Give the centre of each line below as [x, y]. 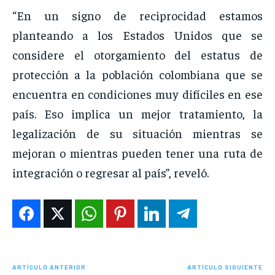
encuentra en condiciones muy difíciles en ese [137, 94]
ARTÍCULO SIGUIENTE [225, 267]
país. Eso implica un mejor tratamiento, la [137, 114]
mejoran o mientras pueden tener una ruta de [137, 153]
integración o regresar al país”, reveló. [110, 172]
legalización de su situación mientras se [137, 133]
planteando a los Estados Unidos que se [137, 35]
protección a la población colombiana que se [137, 74]
